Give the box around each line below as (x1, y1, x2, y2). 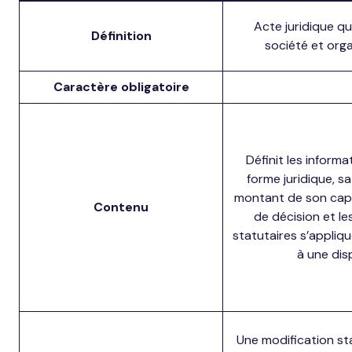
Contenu (93, 198, 148, 215)
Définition (90, 27, 152, 44)
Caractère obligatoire (53, 78, 189, 95)
